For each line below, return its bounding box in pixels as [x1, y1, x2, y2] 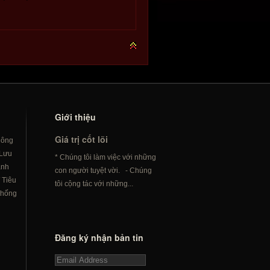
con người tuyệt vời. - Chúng [55, 166, 152, 175]
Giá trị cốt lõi [55, 133, 108, 145]
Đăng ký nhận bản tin [55, 231, 143, 243]
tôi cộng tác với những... [55, 180, 133, 188]
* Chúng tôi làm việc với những [55, 153, 156, 162]
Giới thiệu [55, 110, 96, 123]
